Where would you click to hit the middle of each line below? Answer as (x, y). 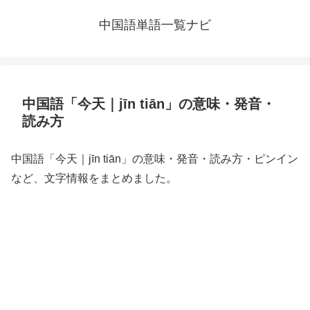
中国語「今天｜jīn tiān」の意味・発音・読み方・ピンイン (155, 159)
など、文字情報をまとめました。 (94, 178)
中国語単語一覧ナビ (155, 25)
